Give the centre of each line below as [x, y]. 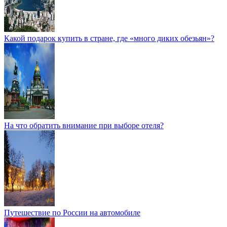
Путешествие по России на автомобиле [72, 212]
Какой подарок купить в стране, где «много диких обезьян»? [109, 38]
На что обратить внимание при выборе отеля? [84, 125]
